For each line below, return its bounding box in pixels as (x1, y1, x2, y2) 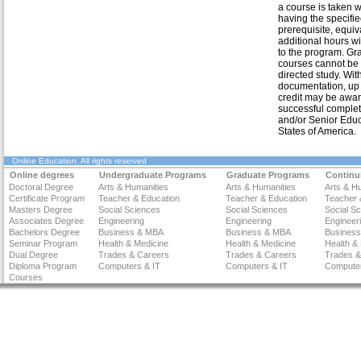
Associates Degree (9, 216, 84, 226)
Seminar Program (9, 239, 77, 248)
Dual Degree (9, 250, 58, 259)
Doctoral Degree (9, 182, 73, 192)
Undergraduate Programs (99, 170, 206, 180)
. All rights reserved (77, 156, 147, 165)
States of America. (278, 126, 356, 137)
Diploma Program (9, 261, 77, 271)
